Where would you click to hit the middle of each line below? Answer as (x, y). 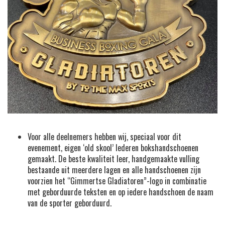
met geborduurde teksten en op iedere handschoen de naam (121, 192)
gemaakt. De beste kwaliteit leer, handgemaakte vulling (114, 158)
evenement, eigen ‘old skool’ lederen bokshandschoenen (113, 147)
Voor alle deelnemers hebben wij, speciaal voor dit (104, 136)
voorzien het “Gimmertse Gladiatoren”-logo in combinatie (117, 181)
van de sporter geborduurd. (70, 203)
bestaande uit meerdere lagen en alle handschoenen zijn (114, 170)
